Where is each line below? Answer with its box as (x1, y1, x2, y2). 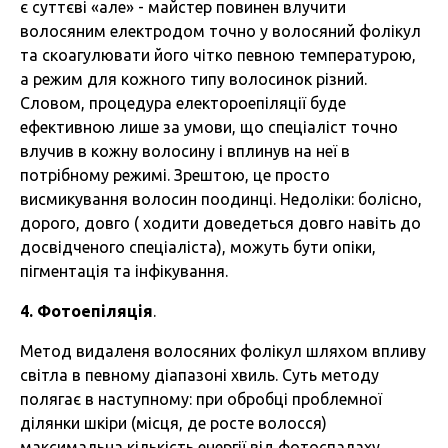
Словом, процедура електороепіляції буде (20, 94, 346, 113)
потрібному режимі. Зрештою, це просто (20, 166, 330, 185)
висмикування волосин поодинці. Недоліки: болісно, (20, 190, 422, 209)
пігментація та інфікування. (20, 262, 228, 281)
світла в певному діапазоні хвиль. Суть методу (20, 366, 379, 385)
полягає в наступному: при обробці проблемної (20, 390, 382, 409)
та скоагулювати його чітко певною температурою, (20, 46, 416, 65)
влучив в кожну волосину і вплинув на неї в (20, 142, 350, 161)
